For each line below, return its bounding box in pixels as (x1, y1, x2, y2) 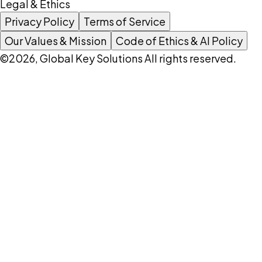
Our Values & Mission (5, 34, 106, 48)
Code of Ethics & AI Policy (116, 34, 243, 48)
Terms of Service (84, 15, 166, 29)
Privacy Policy (5, 15, 74, 29)
